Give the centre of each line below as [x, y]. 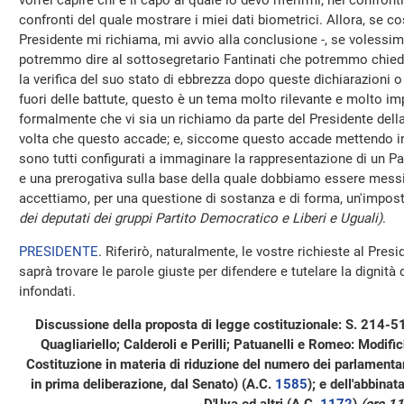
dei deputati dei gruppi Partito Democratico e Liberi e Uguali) [201, 218]
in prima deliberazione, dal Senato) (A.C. [152, 384]
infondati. [47, 291]
